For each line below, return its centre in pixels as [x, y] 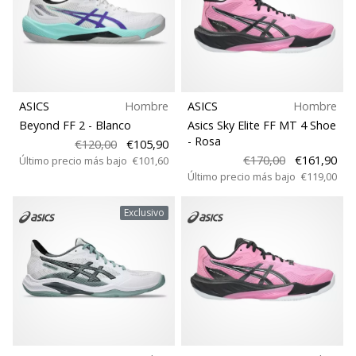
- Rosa [204, 141]
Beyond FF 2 [54, 126]
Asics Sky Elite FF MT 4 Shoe [262, 126]
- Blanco [110, 126]
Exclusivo [145, 212]
